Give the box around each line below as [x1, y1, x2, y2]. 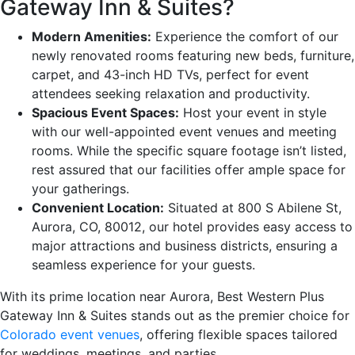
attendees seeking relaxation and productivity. [32, 85, 310, 101]
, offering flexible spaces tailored [139, 326, 338, 342]
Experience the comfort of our [151, 28, 338, 44]
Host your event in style [179, 104, 326, 120]
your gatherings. [32, 180, 129, 197]
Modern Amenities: [32, 28, 151, 44]
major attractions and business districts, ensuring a [32, 237, 338, 254]
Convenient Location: [32, 199, 164, 216]
